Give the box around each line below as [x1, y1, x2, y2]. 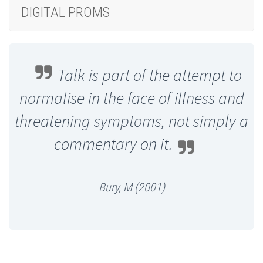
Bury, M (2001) [98, 180, 165, 195]
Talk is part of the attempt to [58, 65, 242, 86]
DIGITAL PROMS [21, 4, 110, 21]
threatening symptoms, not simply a [15, 110, 248, 132]
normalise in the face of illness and [19, 87, 244, 109]
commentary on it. [54, 133, 173, 155]
